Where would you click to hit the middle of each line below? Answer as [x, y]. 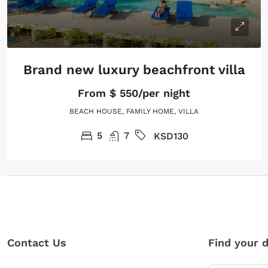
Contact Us [37, 242]
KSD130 [171, 136]
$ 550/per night [148, 93]
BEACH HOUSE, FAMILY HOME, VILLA [134, 111]
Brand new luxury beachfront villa [134, 69]
